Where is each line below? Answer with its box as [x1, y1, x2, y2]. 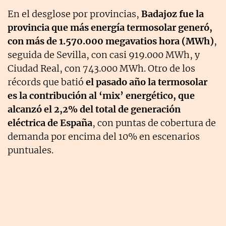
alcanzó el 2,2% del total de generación [8, 103, 181, 115]
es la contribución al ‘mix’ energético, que [8, 89, 195, 101]
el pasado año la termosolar [86, 76, 207, 88]
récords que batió [8, 76, 86, 88]
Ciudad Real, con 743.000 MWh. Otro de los [8, 62, 195, 74]
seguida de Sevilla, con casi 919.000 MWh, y [8, 48, 200, 61]
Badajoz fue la [139, 8, 204, 20]
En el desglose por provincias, [8, 8, 139, 20]
